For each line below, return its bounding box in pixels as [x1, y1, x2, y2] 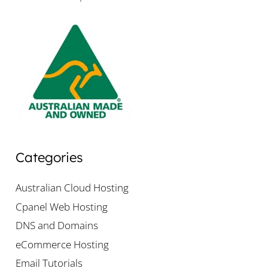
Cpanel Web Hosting [15, 199, 108, 214]
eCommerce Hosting [15, 237, 109, 251]
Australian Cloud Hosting [15, 181, 129, 195]
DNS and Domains [15, 218, 98, 233]
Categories [15, 148, 83, 166]
